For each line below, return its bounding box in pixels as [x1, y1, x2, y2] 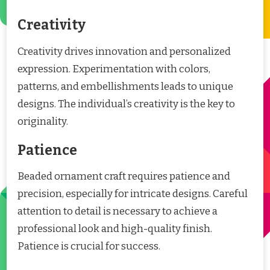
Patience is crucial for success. [17, 240, 160, 253]
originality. [17, 115, 68, 128]
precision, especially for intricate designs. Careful [17, 187, 248, 201]
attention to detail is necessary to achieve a [17, 205, 218, 218]
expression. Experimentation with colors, [17, 62, 210, 75]
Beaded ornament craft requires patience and [17, 170, 230, 183]
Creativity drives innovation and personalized [17, 45, 231, 58]
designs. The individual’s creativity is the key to [17, 97, 235, 110]
